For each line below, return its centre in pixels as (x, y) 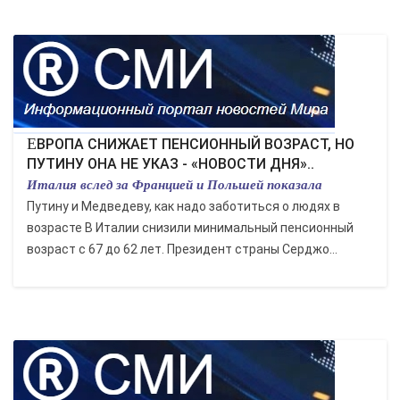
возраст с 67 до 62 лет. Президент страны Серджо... (182, 249)
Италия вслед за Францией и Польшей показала (175, 184)
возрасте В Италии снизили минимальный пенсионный (190, 228)
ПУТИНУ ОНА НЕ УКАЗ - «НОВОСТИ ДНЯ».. (171, 164)
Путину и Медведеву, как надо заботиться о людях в (183, 206)
